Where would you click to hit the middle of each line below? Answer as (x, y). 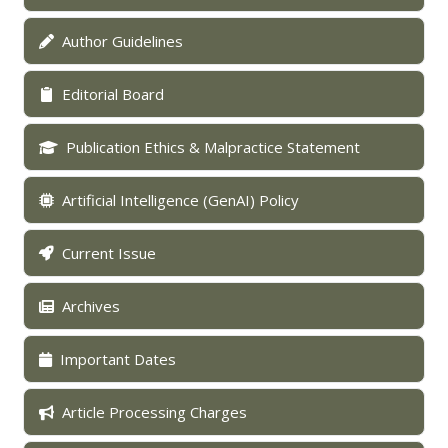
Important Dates (118, 359)
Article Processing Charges (155, 412)
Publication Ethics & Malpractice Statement (213, 147)
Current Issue (109, 253)
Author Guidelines (123, 41)
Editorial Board (113, 94)
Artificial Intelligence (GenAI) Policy (181, 200)
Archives (91, 306)
